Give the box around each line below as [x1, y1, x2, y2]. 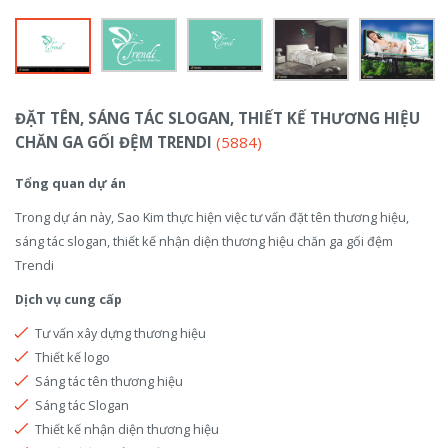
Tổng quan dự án [15, 173, 126, 192]
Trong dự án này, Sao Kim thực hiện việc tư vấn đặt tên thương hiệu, [15, 207, 409, 226]
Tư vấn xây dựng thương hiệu [35, 323, 206, 342]
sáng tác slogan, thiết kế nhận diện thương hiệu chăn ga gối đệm [15, 231, 393, 250]
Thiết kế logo [35, 347, 110, 366]
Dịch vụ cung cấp [15, 289, 122, 308]
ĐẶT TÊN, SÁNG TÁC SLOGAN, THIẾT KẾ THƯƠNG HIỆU [15, 107, 420, 128]
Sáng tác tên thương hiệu [35, 371, 183, 390]
